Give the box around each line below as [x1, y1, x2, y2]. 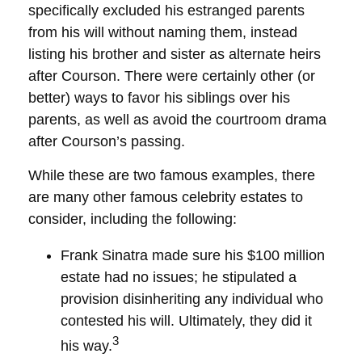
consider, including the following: [28, 211, 237, 227]
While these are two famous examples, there [28, 167, 315, 183]
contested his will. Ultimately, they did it [61, 313, 312, 329]
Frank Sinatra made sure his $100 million [61, 247, 325, 263]
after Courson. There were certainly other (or [28, 68, 315, 84]
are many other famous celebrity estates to [28, 189, 303, 205]
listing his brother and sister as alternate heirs [28, 46, 321, 62]
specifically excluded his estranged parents [28, 2, 305, 19]
